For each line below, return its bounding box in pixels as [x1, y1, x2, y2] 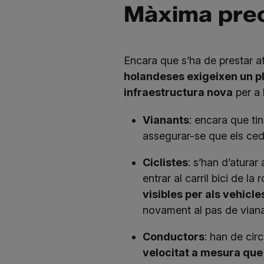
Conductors [142, 230, 204, 243]
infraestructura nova [123, 85, 233, 98]
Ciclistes [142, 156, 188, 169]
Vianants [142, 113, 189, 126]
